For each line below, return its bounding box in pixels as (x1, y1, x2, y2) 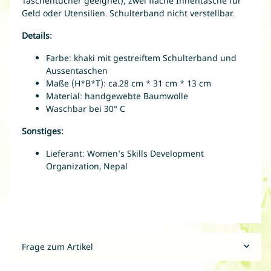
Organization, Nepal (46, 160, 128, 172)
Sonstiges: (22, 125, 64, 137)
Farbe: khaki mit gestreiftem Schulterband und (46, 51, 237, 64)
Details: (22, 29, 52, 41)
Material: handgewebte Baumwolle (46, 90, 188, 102)
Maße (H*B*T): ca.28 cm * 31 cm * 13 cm (46, 77, 211, 89)
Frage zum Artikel (22, 240, 93, 252)
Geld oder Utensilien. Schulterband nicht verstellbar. (22, 7, 234, 19)
